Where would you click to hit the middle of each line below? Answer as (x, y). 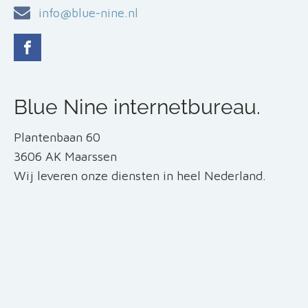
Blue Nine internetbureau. (137, 107)
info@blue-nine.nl (88, 13)
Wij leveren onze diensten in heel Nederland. (140, 176)
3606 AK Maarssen (65, 156)
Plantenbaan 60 (57, 137)
